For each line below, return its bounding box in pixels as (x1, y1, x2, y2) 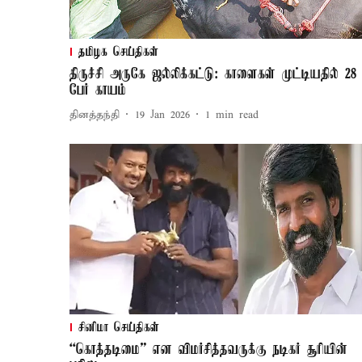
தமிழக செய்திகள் (78, 45, 158, 61)
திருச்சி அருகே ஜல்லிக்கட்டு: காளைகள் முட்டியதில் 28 (69, 66, 357, 83)
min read (216, 107, 259, 122)
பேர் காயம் (69, 82, 126, 99)
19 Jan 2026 (135, 107, 190, 122)
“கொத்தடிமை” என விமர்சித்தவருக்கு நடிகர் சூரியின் (69, 342, 347, 359)
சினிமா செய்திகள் (78, 321, 159, 336)
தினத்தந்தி (69, 107, 120, 122)
